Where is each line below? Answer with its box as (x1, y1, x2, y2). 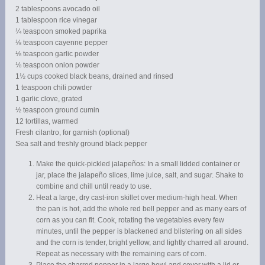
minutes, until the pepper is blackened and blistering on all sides (36, 227, 243, 236)
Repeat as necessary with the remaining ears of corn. (36, 250, 207, 258)
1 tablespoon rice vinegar (15, 16, 98, 25)
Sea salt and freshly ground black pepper (15, 140, 148, 148)
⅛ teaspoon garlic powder (15, 50, 99, 59)
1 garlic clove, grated (15, 95, 83, 104)
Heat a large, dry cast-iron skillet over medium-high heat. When (36, 193, 238, 202)
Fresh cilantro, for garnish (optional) (15, 128, 130, 137)
